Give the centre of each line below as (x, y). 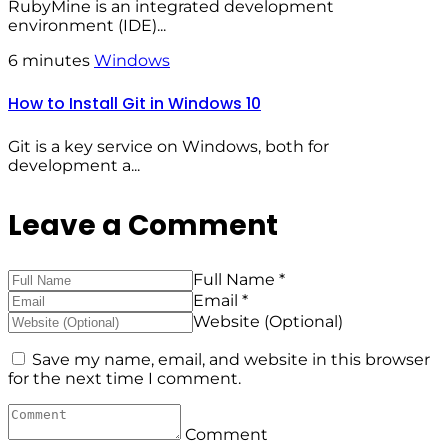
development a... (74, 166)
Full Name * (239, 280)
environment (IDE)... (87, 25)
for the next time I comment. (124, 379)
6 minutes (51, 60)
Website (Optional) (268, 322)
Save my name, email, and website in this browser (231, 360)
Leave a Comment (143, 226)
